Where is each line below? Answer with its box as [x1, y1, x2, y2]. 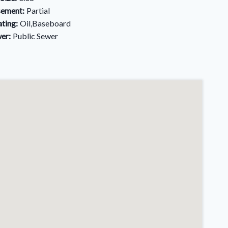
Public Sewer [12, 31, 58, 41]
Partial [26, 6, 50, 15]
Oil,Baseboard [19, 18, 71, 28]
